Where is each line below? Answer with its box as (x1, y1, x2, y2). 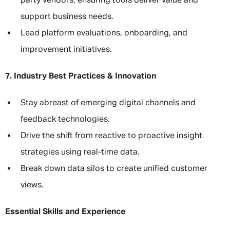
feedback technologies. (21, 116, 110, 124)
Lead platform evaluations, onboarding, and (21, 29, 187, 37)
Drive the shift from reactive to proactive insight (21, 132, 202, 140)
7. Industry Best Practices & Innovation (5, 72, 156, 81)
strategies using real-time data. (21, 148, 140, 157)
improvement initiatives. (21, 46, 112, 54)
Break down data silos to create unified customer (21, 165, 207, 173)
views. (21, 181, 44, 189)
